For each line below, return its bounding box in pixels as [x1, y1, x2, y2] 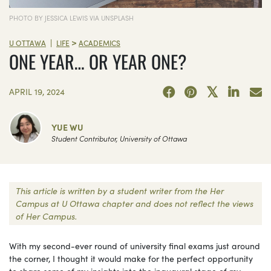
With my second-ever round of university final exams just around [9, 239, 260, 252]
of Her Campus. [16, 209, 77, 222]
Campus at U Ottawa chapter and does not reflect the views [16, 197, 253, 209]
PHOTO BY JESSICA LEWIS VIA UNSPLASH [9, 12, 134, 22]
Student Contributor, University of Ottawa [51, 132, 187, 143]
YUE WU [51, 120, 83, 133]
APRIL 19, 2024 [9, 85, 65, 97]
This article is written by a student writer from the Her [16, 184, 224, 197]
